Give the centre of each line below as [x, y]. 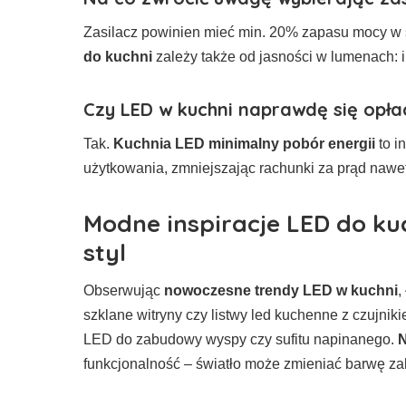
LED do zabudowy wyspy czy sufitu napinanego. [241, 339]
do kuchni [118, 56]
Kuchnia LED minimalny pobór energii [244, 143]
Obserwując [124, 290]
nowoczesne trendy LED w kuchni [281, 290]
